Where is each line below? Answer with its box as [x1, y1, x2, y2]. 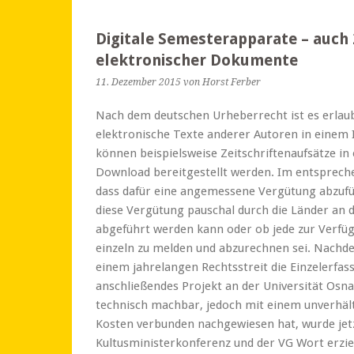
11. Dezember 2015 [96, 77, 181, 88]
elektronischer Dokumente [96, 51, 298, 70]
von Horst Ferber [183, 77, 261, 88]
